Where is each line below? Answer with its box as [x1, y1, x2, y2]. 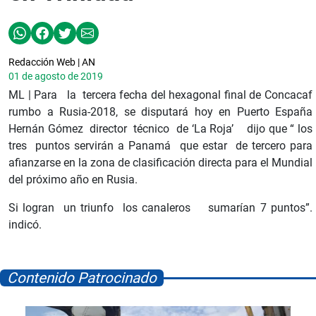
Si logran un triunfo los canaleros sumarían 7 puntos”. [8, 200, 312, 214]
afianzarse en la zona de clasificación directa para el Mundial [8, 155, 312, 169]
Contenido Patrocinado [7, 269, 157, 286]
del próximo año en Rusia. [8, 172, 138, 186]
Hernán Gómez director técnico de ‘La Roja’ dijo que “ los [8, 121, 312, 135]
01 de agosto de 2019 [8, 70, 103, 82]
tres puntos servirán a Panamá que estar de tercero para [8, 138, 312, 152]
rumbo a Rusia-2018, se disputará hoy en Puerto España [8, 104, 312, 119]
